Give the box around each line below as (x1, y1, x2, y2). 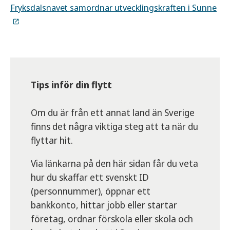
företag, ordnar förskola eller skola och (31, 213, 193, 225)
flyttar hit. (31, 134, 75, 147)
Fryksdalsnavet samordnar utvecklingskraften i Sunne (10, 2, 217, 14)
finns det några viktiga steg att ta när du (31, 120, 198, 133)
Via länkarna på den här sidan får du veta (31, 157, 198, 170)
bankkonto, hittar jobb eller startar (31, 199, 177, 212)
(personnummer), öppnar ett (31, 185, 150, 198)
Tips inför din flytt (31, 79, 112, 91)
